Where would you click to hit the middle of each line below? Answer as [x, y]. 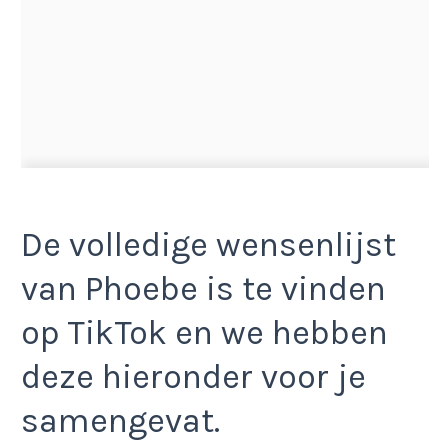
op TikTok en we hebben [204, 332]
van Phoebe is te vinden [203, 288]
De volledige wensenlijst [208, 244]
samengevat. [120, 420]
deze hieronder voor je [193, 376]
